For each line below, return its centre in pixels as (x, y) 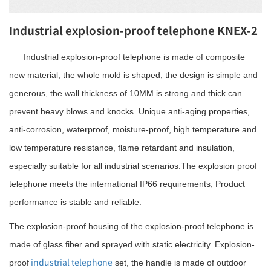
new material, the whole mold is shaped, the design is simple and (133, 75)
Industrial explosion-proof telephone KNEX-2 (133, 30)
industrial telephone (71, 262)
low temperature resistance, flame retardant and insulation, (122, 147)
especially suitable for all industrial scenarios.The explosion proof (133, 165)
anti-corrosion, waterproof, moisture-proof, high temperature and (133, 129)
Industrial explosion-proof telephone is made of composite (134, 57)
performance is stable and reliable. (75, 202)
